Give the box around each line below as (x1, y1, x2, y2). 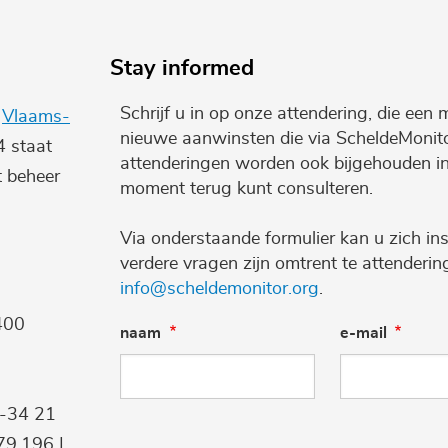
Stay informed (110, 57, 254, 79)
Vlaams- (2, 107, 70, 126)
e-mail (339, 324, 387, 341)
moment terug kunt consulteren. (120, 179, 378, 198)
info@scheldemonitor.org (120, 279, 319, 298)
